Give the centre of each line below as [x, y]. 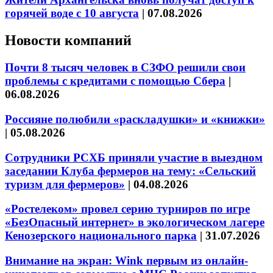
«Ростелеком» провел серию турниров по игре [127, 209]
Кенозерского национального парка [101, 236]
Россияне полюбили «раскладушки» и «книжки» [135, 119]
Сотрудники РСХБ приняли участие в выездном [134, 157]
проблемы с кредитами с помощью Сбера [115, 81]
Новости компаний [68, 41]
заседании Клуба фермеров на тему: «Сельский [130, 171]
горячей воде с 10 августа [72, 13]
